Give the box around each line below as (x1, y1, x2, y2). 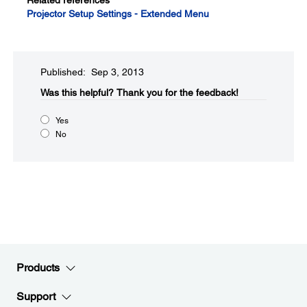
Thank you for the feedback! (116, 87, 238, 98)
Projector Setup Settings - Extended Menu (27, 8, 209, 19)
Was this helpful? (40, 87, 114, 98)
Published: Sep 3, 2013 (40, 66, 144, 77)
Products (16, 261, 60, 274)
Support (16, 290, 56, 303)
